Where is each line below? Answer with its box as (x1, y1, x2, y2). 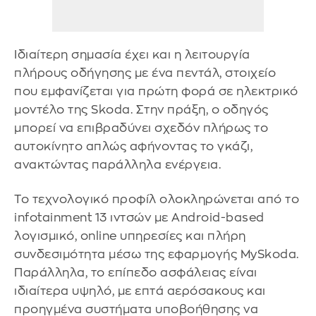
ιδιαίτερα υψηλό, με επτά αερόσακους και (14, 285, 266, 298)
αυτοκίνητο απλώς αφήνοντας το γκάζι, (14, 140, 253, 152)
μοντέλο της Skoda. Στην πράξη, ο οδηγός (14, 103, 269, 116)
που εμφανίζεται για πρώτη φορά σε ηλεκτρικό (14, 85, 298, 97)
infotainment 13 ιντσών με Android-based (14, 212, 265, 224)
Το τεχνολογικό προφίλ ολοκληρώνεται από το (14, 193, 299, 206)
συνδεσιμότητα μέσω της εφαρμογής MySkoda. (14, 248, 299, 261)
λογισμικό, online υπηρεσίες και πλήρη (14, 230, 246, 243)
